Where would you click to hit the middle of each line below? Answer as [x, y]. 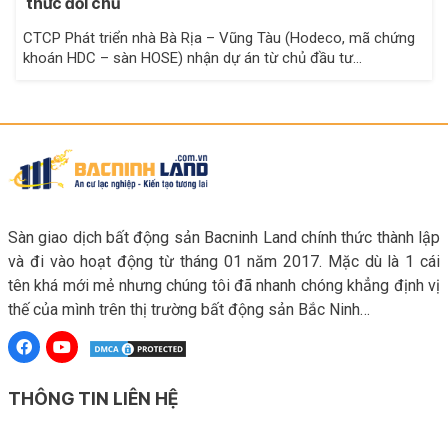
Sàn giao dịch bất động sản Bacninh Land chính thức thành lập [224, 237]
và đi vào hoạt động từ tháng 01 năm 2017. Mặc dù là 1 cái [224, 261]
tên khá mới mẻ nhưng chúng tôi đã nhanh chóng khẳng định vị [224, 285]
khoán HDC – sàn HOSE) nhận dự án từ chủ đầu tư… [192, 57]
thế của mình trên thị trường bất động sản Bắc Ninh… [189, 309]
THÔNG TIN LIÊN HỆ [93, 399]
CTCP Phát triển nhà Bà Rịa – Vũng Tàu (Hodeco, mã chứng [219, 37]
